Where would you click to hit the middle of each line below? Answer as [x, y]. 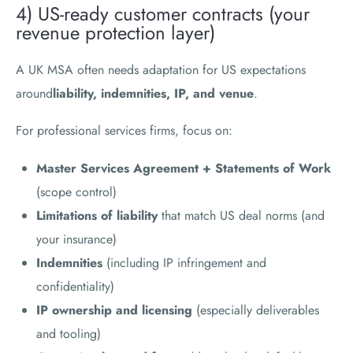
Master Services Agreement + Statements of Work [183, 168]
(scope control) [76, 191]
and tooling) [68, 333]
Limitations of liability [97, 215]
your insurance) [76, 239]
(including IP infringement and [184, 262]
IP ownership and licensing [114, 310]
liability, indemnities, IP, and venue [153, 93]
